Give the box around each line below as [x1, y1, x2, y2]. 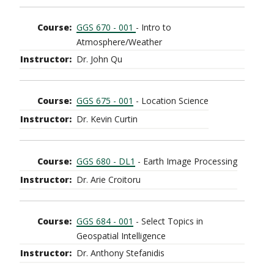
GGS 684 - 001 [76, 215, 133, 227]
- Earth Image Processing [135, 155, 237, 167]
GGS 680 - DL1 [76, 155, 135, 167]
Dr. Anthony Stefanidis [76, 247, 165, 259]
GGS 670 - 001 [76, 21, 136, 33]
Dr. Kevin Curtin [76, 113, 138, 125]
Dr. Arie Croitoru [76, 173, 141, 185]
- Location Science [133, 95, 209, 107]
